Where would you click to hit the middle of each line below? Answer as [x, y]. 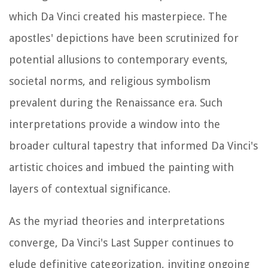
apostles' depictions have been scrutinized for [124, 38]
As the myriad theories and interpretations [117, 221]
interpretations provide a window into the [115, 124]
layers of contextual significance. [90, 188]
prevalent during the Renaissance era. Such [116, 102]
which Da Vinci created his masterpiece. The [118, 16]
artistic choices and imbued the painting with [121, 167]
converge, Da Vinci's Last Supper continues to [121, 242]
